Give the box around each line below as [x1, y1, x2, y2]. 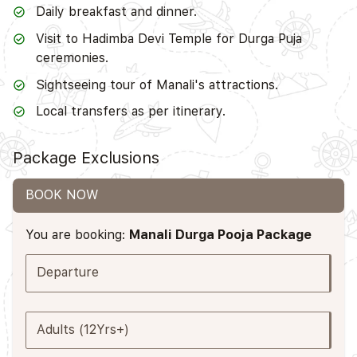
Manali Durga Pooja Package [129, 226, 312, 242]
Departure [37, 265, 100, 280]
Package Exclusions [13, 148, 159, 168]
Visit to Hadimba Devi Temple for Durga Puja [35, 30, 302, 46]
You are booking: [25, 226, 129, 242]
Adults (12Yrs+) [37, 321, 130, 337]
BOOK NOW [25, 187, 98, 203]
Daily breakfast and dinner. [35, 4, 197, 20]
